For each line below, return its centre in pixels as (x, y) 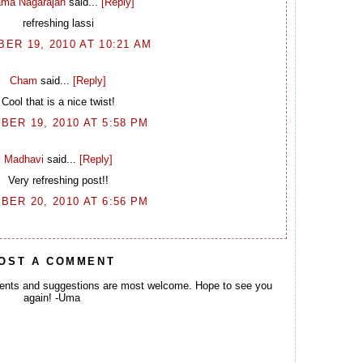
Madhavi (23, 159)
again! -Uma (52, 298)
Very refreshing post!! (58, 181)
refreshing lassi (58, 23)
